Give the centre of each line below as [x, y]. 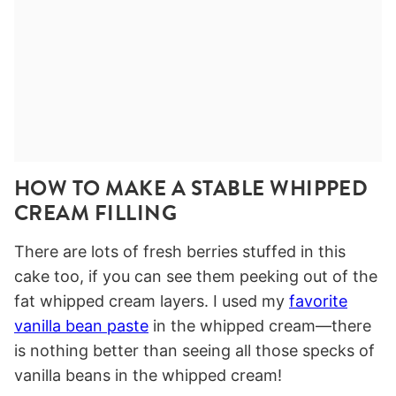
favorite [318, 301]
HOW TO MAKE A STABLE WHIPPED [191, 189]
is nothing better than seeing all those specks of [194, 351]
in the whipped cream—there [260, 326]
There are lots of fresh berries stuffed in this [180, 252]
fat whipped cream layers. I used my [152, 301]
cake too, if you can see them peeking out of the [196, 277]
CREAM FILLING [96, 213]
